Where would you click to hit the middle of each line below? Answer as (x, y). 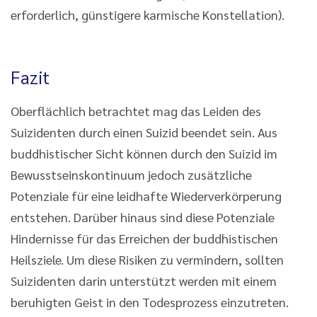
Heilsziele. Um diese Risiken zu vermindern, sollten (147, 259)
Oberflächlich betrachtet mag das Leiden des (136, 110)
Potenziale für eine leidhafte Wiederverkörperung (146, 195)
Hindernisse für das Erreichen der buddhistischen (144, 238)
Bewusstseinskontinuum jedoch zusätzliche (131, 174)
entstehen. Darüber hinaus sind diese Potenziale (143, 217)
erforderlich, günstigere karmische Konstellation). (148, 14)
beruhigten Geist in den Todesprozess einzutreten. (150, 301)
